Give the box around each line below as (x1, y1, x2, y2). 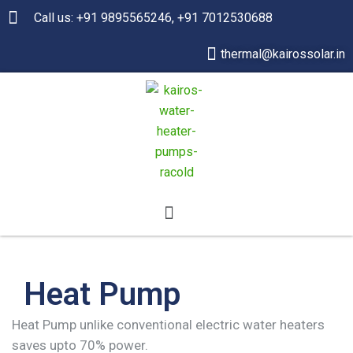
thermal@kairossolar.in (221, 46, 345, 61)
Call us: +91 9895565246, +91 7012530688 (33, 10, 273, 25)
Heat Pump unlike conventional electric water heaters (12, 317, 325, 333)
